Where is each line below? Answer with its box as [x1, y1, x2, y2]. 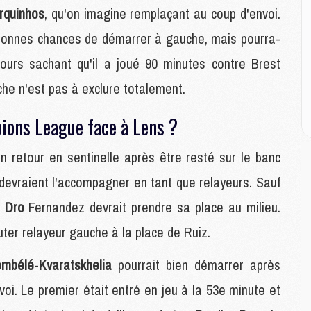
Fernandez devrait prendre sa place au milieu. [28, 198, 281, 217]
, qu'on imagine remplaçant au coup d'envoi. [44, 4, 281, 23]
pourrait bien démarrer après [118, 255, 281, 274]
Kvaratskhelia [39, 255, 119, 274]
